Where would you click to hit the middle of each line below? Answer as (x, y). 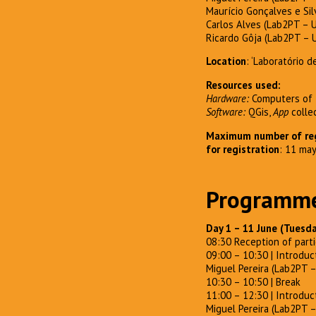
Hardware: (229, 99)
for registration (243, 149)
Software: (227, 112)
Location (226, 61)
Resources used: (243, 85)
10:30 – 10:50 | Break (253, 281)
